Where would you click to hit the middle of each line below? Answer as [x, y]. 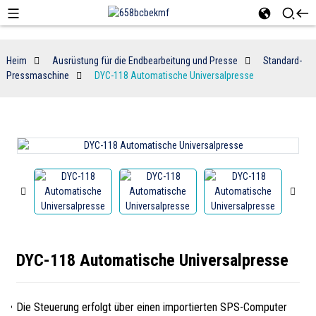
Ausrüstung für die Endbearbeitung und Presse [145, 61]
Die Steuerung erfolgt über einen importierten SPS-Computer [151, 307]
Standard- [282, 61]
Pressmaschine [37, 75]
